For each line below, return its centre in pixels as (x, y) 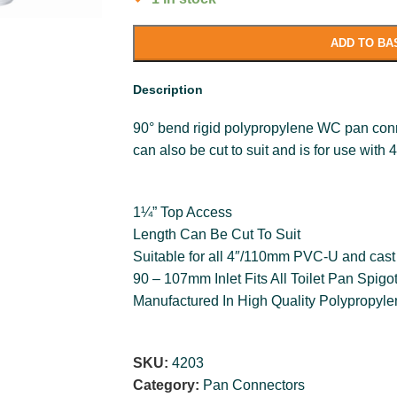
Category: (167, 385)
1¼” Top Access (183, 212)
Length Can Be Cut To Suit (217, 234)
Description (168, 90)
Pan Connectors (254, 385)
